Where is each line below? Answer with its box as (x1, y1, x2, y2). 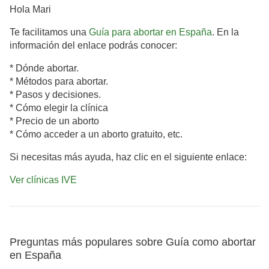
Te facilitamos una (10, 27, 89, 38)
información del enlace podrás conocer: (10, 40, 177, 51)
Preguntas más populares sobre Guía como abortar (10, 236, 256, 249)
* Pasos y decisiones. (10, 89, 101, 100)
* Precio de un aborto (10, 116, 99, 127)
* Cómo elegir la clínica (10, 103, 108, 113)
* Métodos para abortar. (10, 76, 108, 87)
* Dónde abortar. (10, 63, 79, 74)
